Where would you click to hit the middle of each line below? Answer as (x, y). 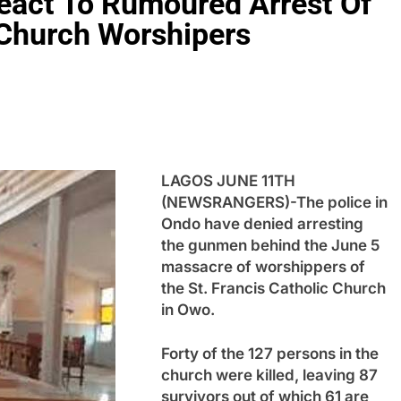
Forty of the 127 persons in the (270, 354)
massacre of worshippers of (263, 266)
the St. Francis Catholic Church (273, 288)
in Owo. (188, 309)
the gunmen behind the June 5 (270, 245)
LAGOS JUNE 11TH (228, 180)
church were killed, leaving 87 (269, 375)
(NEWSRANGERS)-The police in (274, 202)
